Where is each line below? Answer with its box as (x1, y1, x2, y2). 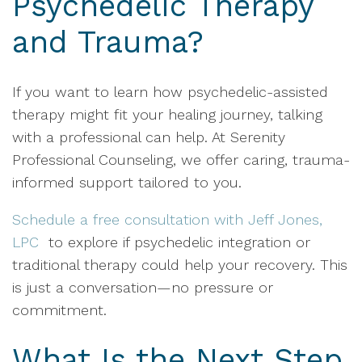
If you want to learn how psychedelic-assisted (12, 83, 328, 100)
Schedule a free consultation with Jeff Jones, (12, 211, 322, 228)
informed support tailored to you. (12, 174, 242, 191)
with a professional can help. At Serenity (12, 128, 285, 145)
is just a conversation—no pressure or (12, 279, 273, 296)
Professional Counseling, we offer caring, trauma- (12, 151, 350, 168)
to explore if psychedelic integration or (44, 234, 310, 250)
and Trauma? (12, 24, 204, 60)
